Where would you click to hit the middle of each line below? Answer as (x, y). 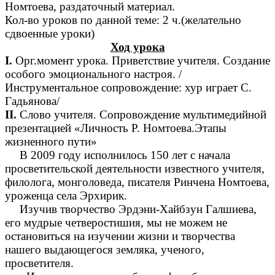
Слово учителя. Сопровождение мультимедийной (141, 115)
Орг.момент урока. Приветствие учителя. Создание (141, 61)
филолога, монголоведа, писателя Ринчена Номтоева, (137, 182)
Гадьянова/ (32, 101)
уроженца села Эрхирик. (66, 196)
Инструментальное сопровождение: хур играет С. (128, 88)
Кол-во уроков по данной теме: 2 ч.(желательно (123, 20)
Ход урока (137, 47)
